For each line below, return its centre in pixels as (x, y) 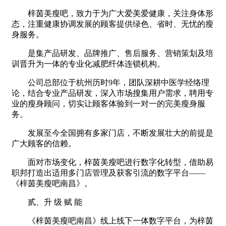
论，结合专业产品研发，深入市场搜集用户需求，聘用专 (112, 93)
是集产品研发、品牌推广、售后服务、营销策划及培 (112, 53)
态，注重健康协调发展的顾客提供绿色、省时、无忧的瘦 (112, 24)
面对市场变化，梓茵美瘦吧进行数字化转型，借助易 (112, 162)
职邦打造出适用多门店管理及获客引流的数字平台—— (108, 173)
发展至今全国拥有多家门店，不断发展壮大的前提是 (112, 133)
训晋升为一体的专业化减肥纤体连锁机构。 (88, 64)
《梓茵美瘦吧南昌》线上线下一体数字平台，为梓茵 (112, 220)
